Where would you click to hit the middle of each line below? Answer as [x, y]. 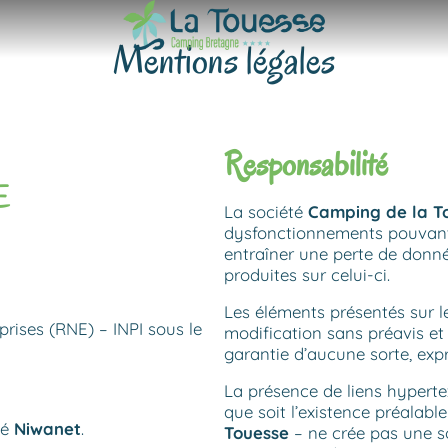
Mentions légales [224, 60]
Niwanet [47, 428]
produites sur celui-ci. [307, 274]
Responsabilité [306, 164]
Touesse [256, 432]
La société [263, 211]
